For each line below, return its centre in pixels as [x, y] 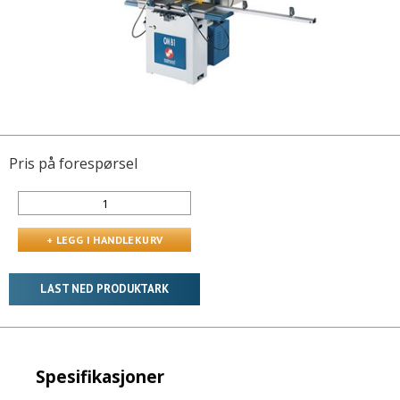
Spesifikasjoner [100, 377]
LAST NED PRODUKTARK [104, 289]
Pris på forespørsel [73, 163]
